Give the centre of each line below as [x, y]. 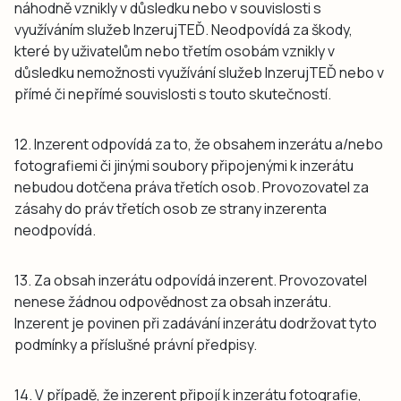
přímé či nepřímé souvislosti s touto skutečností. [173, 94]
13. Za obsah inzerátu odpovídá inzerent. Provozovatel [191, 280]
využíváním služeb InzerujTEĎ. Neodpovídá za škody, [183, 29]
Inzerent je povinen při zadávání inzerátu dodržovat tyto [196, 323]
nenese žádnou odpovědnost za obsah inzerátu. [173, 301]
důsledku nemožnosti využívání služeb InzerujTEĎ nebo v [199, 72]
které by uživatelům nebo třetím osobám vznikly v [175, 51]
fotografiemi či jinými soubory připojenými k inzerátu [184, 165]
